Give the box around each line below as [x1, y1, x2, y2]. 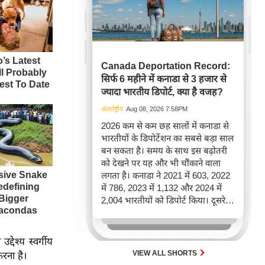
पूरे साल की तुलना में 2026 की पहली [101, 220, 219, 230]
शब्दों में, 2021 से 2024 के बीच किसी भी [101, 208, 234, 218]
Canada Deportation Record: [101, 61, 230, 71]
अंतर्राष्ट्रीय [101, 105, 123, 112]
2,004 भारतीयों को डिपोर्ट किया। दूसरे [101, 195, 225, 205]
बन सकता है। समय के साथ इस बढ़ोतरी [101, 146, 227, 156]
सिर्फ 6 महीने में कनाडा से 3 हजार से [101, 74, 227, 84]
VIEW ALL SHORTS [132, 249, 199, 257]
